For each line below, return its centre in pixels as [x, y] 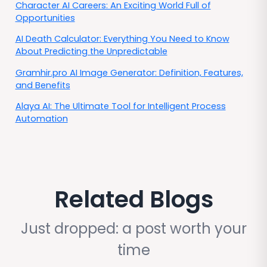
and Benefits [43, 85]
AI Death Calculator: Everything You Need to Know [122, 39]
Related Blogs [133, 200]
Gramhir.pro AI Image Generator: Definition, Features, [129, 72]
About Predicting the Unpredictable [91, 52]
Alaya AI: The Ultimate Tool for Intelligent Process [120, 106]
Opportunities [45, 18]
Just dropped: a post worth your [133, 228]
